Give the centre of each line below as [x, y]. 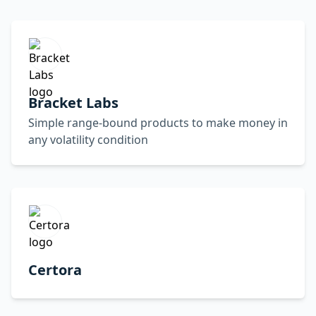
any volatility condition [88, 140]
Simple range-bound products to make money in [158, 123]
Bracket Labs [73, 103]
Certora [55, 270]
